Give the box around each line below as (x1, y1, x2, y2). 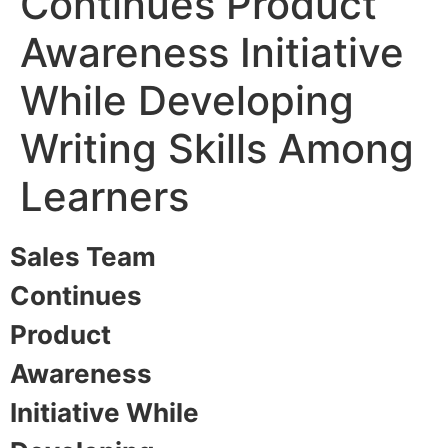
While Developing (20, 76, 354, 126)
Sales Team (10, 241, 156, 273)
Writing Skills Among (20, 124, 414, 174)
